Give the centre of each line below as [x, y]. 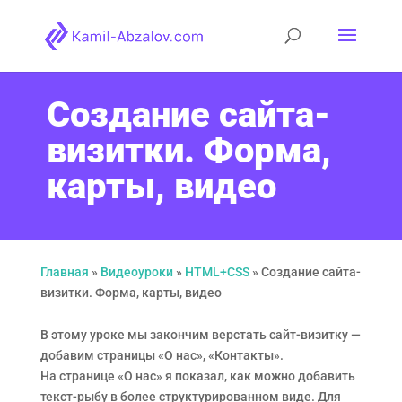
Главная [64, 272]
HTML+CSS [217, 272]
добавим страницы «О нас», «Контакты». [162, 355]
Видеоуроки [136, 272]
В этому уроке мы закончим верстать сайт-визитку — [200, 335]
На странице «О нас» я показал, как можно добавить [197, 376]
